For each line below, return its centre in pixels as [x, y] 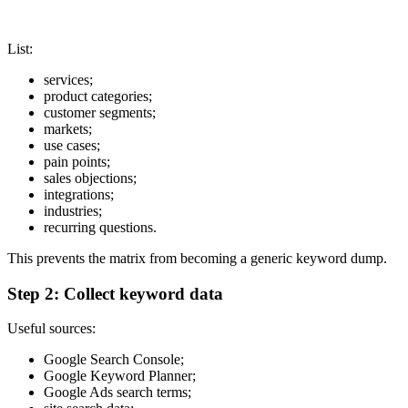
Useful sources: [51, 329]
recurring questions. [100, 227]
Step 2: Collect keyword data [115, 293]
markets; [68, 128]
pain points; [77, 161]
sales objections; [90, 178]
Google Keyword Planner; [120, 376]
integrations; [79, 194]
